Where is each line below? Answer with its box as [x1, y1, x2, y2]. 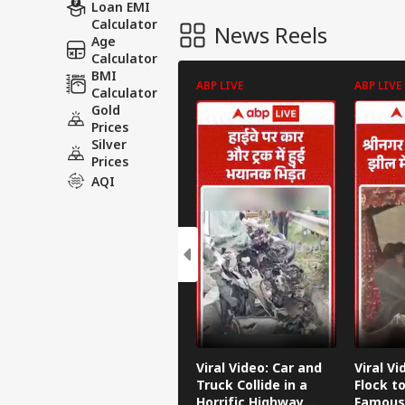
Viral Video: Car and [196, 359, 322, 377]
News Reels [214, 20, 327, 50]
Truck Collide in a [196, 376, 307, 394]
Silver [91, 136, 127, 153]
